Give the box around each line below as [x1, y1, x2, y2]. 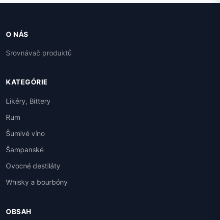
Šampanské [6, 145, 44, 154]
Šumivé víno [6, 129, 45, 138]
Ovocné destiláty [6, 162, 60, 170]
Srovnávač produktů [6, 49, 72, 57]
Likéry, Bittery [6, 97, 51, 106]
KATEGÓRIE [6, 78, 48, 86]
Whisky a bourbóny [6, 178, 68, 187]
